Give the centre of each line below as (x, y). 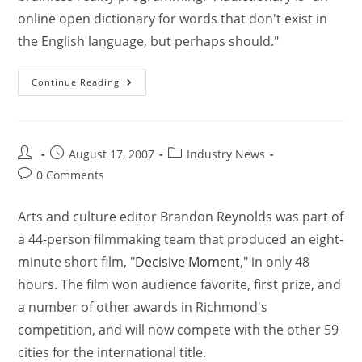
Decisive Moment (188, 262)
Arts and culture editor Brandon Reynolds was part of (181, 217)
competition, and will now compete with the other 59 (179, 330)
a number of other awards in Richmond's (143, 307)
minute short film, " (77, 262)
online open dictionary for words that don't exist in (173, 19)
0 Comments (71, 175)
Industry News (226, 154)
